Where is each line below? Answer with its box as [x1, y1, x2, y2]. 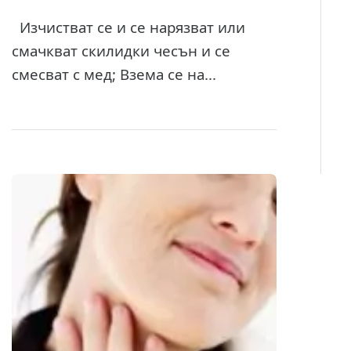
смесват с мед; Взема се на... [11, 63, 216, 84]
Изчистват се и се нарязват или [11, 16, 245, 37]
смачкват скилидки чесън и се [11, 40, 230, 60]
